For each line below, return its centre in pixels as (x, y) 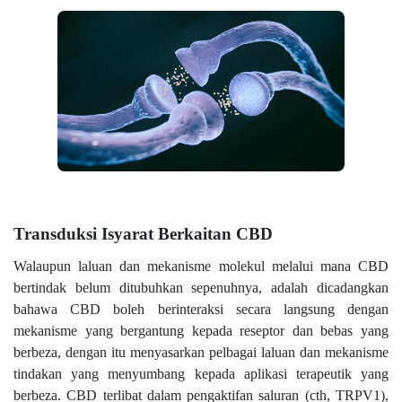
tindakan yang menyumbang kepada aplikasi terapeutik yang (201, 374)
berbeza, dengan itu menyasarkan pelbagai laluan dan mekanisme (201, 353)
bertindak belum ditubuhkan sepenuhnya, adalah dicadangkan (201, 288)
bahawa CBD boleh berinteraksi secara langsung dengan (201, 310)
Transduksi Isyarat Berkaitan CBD (143, 234)
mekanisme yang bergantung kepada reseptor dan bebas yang (201, 331)
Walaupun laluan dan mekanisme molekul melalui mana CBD (201, 267)
